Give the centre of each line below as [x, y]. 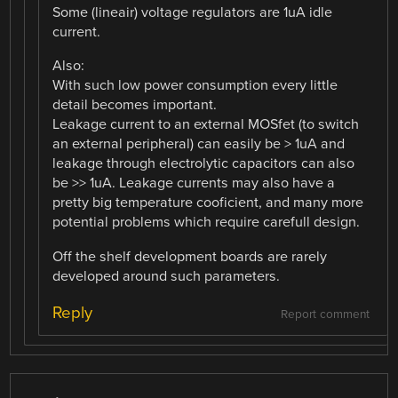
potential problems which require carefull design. [207, 223]
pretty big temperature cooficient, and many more [208, 203]
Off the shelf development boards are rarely [190, 256]
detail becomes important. [135, 105]
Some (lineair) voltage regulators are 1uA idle [193, 13]
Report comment [325, 314]
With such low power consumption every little [195, 86]
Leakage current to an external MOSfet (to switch [206, 125]
